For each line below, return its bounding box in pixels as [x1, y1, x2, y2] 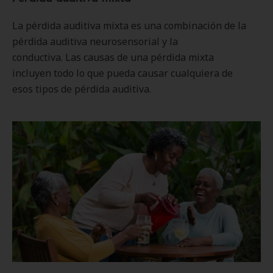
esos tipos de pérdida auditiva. [12, 82, 151, 96]
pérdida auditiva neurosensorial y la [12, 35, 178, 48]
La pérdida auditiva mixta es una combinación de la [12, 19, 246, 32]
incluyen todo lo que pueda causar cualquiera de [12, 66, 233, 80]
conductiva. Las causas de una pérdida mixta [12, 51, 214, 64]
